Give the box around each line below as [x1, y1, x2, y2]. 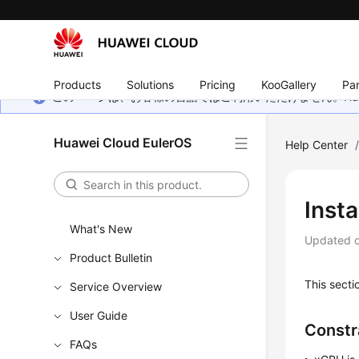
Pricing [200, 77, 236, 91]
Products [54, 77, 102, 91]
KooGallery [261, 77, 317, 91]
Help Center [285, 138, 349, 151]
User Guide [70, 309, 128, 322]
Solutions [127, 77, 175, 91]
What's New [70, 222, 133, 236]
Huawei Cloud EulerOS [54, 135, 192, 151]
